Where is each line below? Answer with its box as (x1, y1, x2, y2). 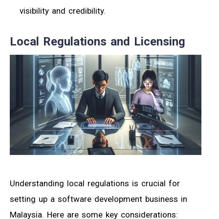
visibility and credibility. (20, 5, 106, 16)
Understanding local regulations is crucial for (10, 178, 180, 189)
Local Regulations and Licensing (10, 34, 185, 48)
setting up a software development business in (10, 194, 187, 204)
